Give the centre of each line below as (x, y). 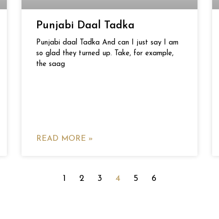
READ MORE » (65, 139)
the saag (51, 64)
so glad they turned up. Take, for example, (105, 54)
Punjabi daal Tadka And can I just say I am (107, 43)
